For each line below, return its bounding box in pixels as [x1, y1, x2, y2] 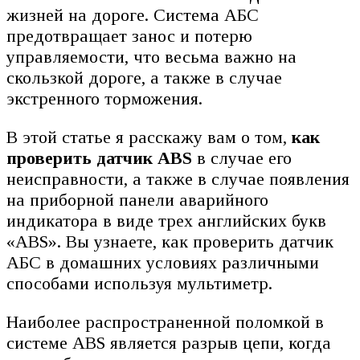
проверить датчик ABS [6, 148, 192, 169]
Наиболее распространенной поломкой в [6, 312, 324, 333]
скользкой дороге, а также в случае [6, 67, 282, 88]
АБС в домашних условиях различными [6, 252, 319, 273]
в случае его [192, 148, 292, 169]
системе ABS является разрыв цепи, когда [6, 333, 331, 354]
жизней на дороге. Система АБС [6, 5, 259, 26]
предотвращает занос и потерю [6, 26, 252, 47]
